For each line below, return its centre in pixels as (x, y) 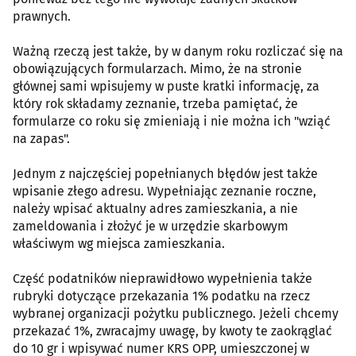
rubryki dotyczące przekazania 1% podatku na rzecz (161, 296)
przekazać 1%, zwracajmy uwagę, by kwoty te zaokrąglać (172, 331)
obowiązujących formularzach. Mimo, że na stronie (157, 68)
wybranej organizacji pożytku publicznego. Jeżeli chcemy (176, 313)
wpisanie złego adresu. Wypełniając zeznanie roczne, (164, 191)
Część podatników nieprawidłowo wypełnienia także (163, 278)
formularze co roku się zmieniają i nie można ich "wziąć (172, 121)
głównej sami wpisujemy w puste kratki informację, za (166, 86)
